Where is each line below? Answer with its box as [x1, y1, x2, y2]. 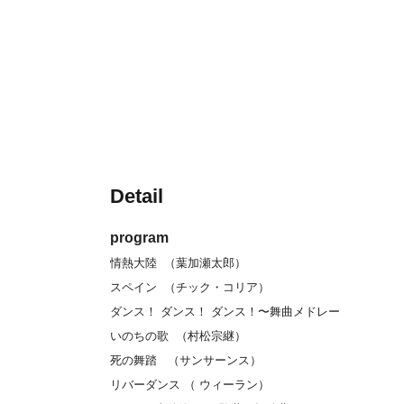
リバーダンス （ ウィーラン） [110, 378, 270, 392]
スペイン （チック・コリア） [110, 280, 270, 295]
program [110, 230, 169, 246]
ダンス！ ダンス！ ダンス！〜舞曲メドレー [110, 305, 340, 319]
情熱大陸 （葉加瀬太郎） [110, 256, 246, 271]
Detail [110, 185, 163, 208]
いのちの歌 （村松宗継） [110, 329, 246, 344]
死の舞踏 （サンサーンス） [110, 353, 262, 368]
